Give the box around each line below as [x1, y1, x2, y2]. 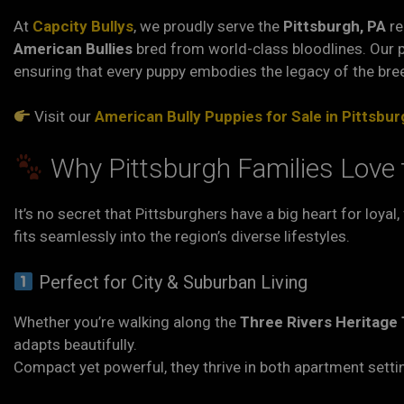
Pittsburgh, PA [283, 16, 386, 35]
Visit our [31, 107, 96, 125]
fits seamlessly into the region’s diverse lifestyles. [14, 226, 350, 245]
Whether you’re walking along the [14, 313, 240, 331]
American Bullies [14, 39, 133, 58]
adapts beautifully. [14, 335, 137, 353]
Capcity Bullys [32, 16, 133, 35]
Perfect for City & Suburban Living [33, 271, 308, 293]
